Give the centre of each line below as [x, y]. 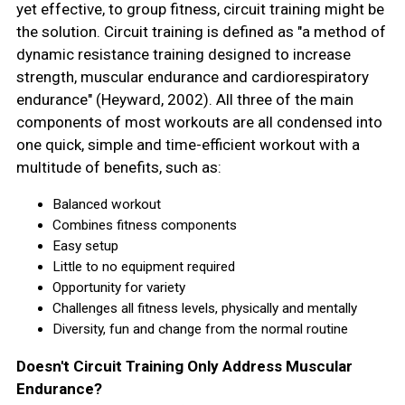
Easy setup [85, 245]
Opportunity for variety [118, 287]
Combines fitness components [144, 225]
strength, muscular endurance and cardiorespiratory [192, 76]
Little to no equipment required [143, 266]
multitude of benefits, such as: [118, 167]
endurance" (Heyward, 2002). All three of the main [184, 99]
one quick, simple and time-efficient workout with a [188, 144]
